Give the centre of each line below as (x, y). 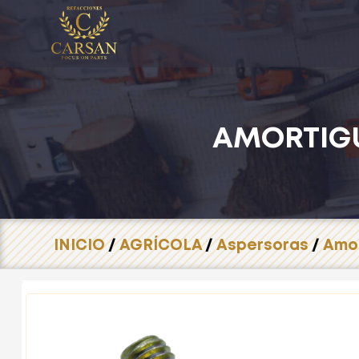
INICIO (80, 245)
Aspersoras (263, 245)
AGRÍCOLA (161, 245)
